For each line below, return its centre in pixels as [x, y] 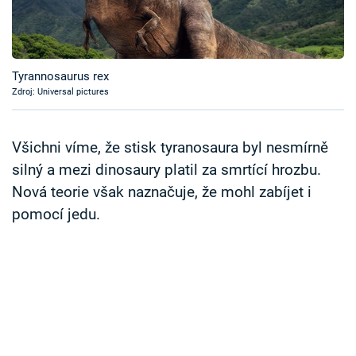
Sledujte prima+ [77, 55]
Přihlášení [70, 103]
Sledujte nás [44, 163]
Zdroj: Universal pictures [60, 92]
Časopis [51, 15]
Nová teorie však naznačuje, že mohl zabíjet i [162, 193]
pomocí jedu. [56, 215]
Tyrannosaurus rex [60, 77]
